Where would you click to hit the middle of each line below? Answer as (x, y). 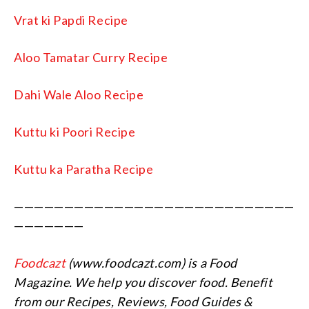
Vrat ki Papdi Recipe (71, 20)
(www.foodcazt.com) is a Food (151, 262)
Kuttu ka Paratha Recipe (84, 169)
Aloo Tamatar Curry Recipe (91, 57)
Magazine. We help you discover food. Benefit (143, 282)
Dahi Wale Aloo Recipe (79, 94)
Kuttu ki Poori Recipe (75, 131)
